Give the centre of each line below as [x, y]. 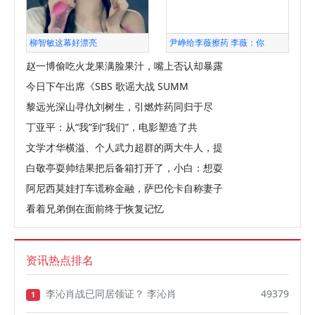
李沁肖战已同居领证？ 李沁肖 [111, 294]
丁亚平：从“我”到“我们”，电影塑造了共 [112, 127]
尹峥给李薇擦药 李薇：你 [217, 43]
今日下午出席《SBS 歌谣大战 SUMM [107, 86]
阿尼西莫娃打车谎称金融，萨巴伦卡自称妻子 [124, 188]
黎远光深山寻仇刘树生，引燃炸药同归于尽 [120, 107]
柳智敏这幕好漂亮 [63, 43]
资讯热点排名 [60, 261]
